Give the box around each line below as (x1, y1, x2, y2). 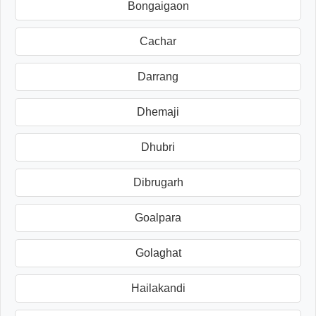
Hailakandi (130, 281, 186, 294)
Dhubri (141, 140, 175, 153)
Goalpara (135, 211, 181, 224)
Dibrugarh (133, 176, 183, 188)
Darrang (138, 70, 178, 83)
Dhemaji (137, 105, 179, 118)
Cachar (140, 35, 176, 47)
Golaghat (135, 246, 181, 259)
